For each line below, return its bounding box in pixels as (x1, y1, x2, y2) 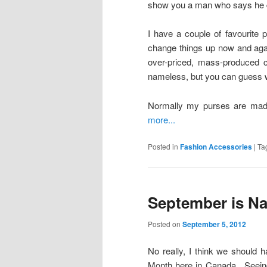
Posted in (148, 141, 178, 152)
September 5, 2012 (182, 218, 246, 229)
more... (148, 113, 175, 126)
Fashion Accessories (180, 141, 252, 153)
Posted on (148, 218, 182, 229)
